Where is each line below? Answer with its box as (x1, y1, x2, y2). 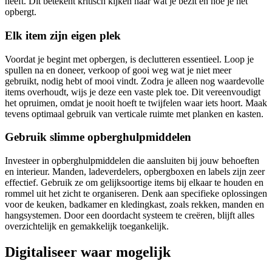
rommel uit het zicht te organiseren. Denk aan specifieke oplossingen (5, 188, 267, 199)
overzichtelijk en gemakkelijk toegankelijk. (5, 221, 169, 232)
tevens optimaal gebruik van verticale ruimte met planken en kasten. (5, 108, 263, 119)
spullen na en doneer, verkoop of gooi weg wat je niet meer (5, 64, 231, 75)
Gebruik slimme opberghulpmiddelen (5, 131, 191, 144)
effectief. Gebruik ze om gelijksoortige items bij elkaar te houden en (5, 177, 263, 188)
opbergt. (5, 7, 36, 18)
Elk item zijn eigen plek (5, 29, 121, 42)
